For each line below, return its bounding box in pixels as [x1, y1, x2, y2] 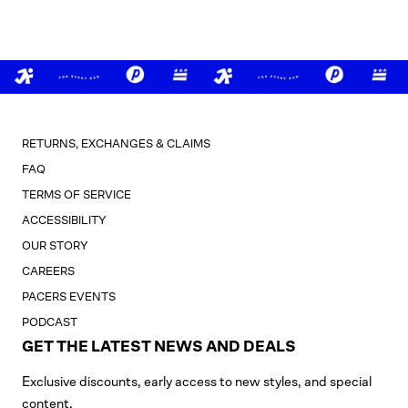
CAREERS [22, 264, 75, 279]
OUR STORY [22, 239, 88, 253]
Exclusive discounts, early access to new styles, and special [22, 373, 372, 390]
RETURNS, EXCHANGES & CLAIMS [22, 137, 210, 151]
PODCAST [22, 315, 77, 330]
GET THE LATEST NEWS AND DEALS [22, 338, 296, 356]
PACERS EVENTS [22, 290, 116, 304]
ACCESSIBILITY [22, 213, 107, 228]
